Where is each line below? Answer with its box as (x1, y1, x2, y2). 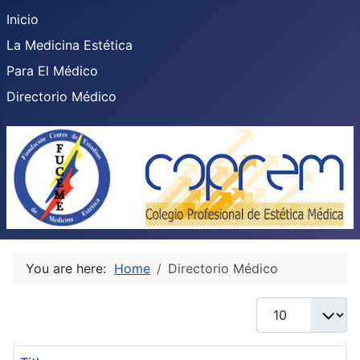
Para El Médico (6, 63, 98, 79)
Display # (256, 298, 313, 315)
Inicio (6, 11, 39, 27)
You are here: (26, 260, 114, 277)
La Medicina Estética (6, 37, 133, 53)
